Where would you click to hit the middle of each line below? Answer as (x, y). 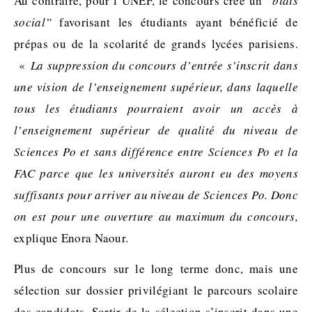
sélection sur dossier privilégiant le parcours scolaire (156, 290)
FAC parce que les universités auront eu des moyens (156, 173)
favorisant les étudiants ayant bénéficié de (175, 22)
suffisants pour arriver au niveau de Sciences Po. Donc (156, 195)
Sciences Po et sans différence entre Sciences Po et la (156, 152)
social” (33, 22)
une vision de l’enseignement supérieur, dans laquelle (156, 87)
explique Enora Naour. (71, 238)
